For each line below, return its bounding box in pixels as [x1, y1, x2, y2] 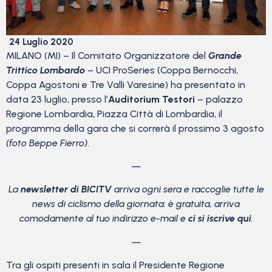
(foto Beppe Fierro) [6, 137, 87, 149]
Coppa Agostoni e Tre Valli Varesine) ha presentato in [6, 78, 245, 90]
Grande [208, 49, 242, 61]
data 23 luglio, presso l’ [6, 93, 108, 105]
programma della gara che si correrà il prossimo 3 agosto [6, 122, 264, 134]
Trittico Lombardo [6, 64, 85, 76]
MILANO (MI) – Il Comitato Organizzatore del [6, 49, 208, 61]
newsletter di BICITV [20, 183, 112, 195]
